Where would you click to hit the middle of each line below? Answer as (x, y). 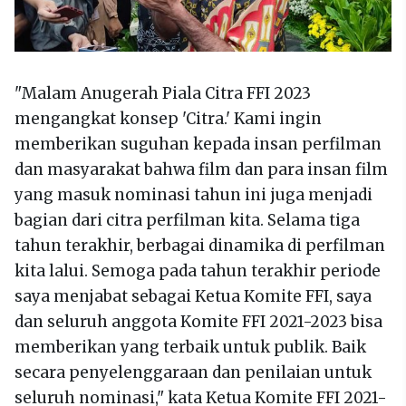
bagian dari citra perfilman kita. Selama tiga (187, 220)
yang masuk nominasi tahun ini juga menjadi (193, 194)
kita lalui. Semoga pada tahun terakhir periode (198, 271)
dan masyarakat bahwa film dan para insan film (201, 169)
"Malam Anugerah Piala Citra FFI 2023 (163, 93)
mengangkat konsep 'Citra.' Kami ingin (168, 118)
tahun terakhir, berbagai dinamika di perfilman (200, 245)
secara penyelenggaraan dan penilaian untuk (193, 372)
